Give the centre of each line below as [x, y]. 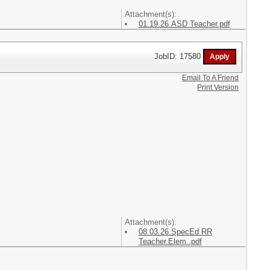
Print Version [218, 87]
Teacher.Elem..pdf [170, 241]
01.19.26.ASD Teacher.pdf [184, 24]
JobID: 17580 [179, 56]
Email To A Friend [211, 78]
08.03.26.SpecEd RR [175, 232]
